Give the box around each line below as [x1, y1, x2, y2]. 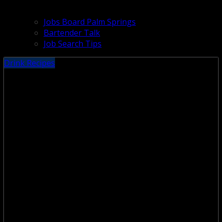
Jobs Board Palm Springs [44, 16, 136, 27]
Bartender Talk [44, 27, 100, 38]
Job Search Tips [44, 38, 102, 49]
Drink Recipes [4, 57, 55, 68]
